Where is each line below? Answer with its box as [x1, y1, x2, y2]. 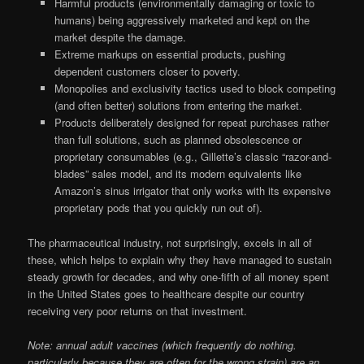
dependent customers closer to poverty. [54, 63, 240, 80]
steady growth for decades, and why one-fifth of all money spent [28, 268, 330, 284]
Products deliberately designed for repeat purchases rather [54, 115, 329, 131]
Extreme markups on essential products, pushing [54, 46, 285, 63]
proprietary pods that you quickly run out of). [54, 200, 262, 216]
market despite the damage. [54, 29, 186, 45]
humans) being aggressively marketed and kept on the [54, 12, 310, 28]
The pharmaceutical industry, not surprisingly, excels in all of [28, 234, 313, 250]
